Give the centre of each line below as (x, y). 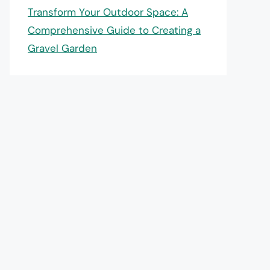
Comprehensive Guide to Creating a (114, 30)
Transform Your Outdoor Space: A (108, 12)
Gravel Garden (62, 48)
